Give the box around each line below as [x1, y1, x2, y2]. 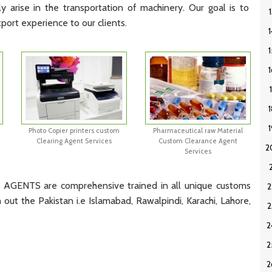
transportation [59, 1, 123, 13]
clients [95, 16, 125, 29]
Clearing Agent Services [36, 136, 112, 145]
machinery [136, 1, 183, 13]
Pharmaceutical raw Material [152, 126, 243, 135]
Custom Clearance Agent [158, 136, 237, 145]
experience [19, 16, 68, 29]
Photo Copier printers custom [29, 126, 120, 135]
